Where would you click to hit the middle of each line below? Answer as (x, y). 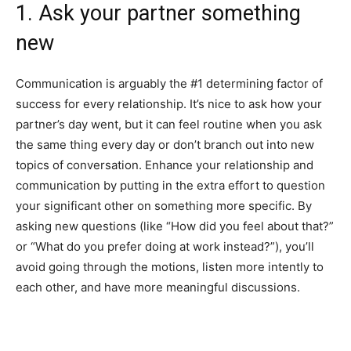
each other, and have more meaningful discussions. (158, 287)
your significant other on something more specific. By (164, 205)
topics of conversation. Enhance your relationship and (165, 165)
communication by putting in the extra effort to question (170, 185)
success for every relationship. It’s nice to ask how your (169, 103)
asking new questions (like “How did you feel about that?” (175, 226)
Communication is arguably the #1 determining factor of (169, 83)
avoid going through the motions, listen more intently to (170, 266)
